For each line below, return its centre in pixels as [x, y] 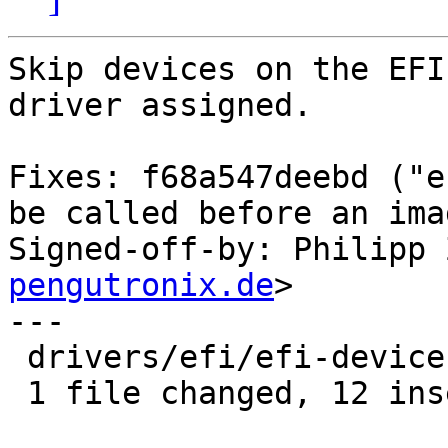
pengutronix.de [141, 285]
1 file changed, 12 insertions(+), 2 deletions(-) [17, 393]
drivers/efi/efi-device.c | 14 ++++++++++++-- [17, 357]
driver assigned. [160, 105]
